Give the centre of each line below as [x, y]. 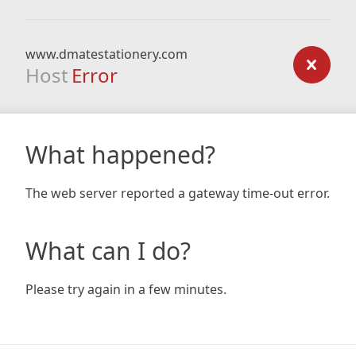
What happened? [120, 155]
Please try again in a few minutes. [126, 289]
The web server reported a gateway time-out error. [178, 193]
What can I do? [108, 251]
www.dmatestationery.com [106, 54]
